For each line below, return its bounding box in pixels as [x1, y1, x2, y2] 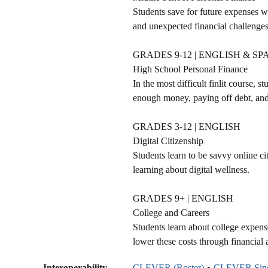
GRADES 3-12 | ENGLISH [133, 121, 240, 132]
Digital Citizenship [133, 135, 203, 146]
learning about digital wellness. [133, 164, 249, 175]
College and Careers [133, 207, 209, 218]
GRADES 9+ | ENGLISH [133, 193, 233, 203]
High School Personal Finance [133, 63, 248, 74]
